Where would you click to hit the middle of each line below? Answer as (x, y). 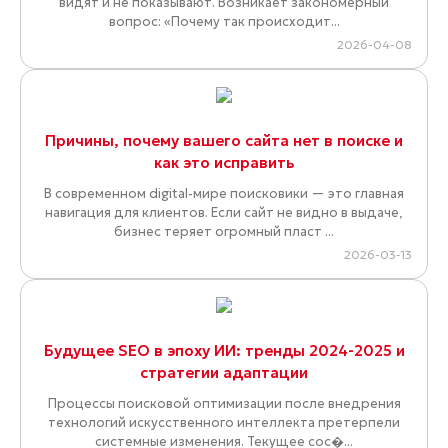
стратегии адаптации (224, 373)
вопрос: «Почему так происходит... (224, 22)
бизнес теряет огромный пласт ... (224, 232)
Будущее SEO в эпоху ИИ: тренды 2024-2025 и (224, 351)
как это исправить (224, 163)
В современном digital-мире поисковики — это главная (224, 194)
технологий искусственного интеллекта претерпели (224, 423)
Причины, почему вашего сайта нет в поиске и (224, 141)
